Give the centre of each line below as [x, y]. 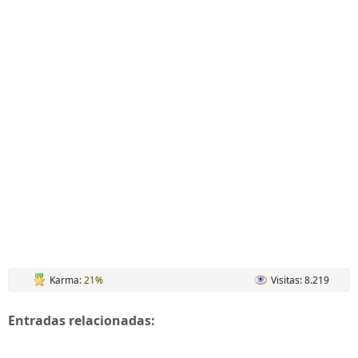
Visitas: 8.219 [300, 280]
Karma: [67, 280]
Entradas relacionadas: [82, 320]
